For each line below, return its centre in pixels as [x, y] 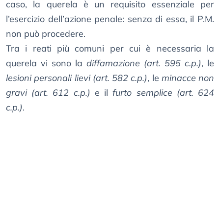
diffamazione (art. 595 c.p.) [144, 63]
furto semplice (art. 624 [164, 93]
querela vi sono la [46, 63]
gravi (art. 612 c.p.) [48, 93]
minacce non [188, 78]
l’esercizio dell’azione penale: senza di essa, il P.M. [110, 19]
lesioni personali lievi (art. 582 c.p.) [77, 78]
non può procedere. [46, 34]
